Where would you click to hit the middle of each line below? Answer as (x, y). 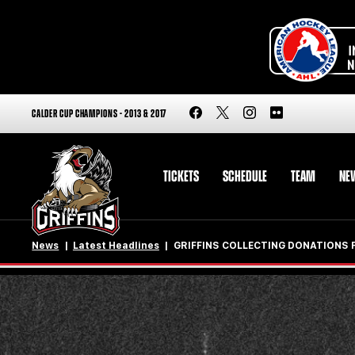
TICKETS (181, 176)
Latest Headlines (116, 246)
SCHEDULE (244, 176)
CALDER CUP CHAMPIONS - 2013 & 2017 (99, 114)
